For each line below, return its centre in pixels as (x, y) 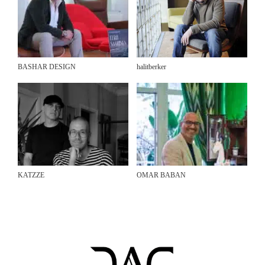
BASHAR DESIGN (47, 67)
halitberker (151, 67)
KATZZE (31, 175)
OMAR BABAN (161, 175)
